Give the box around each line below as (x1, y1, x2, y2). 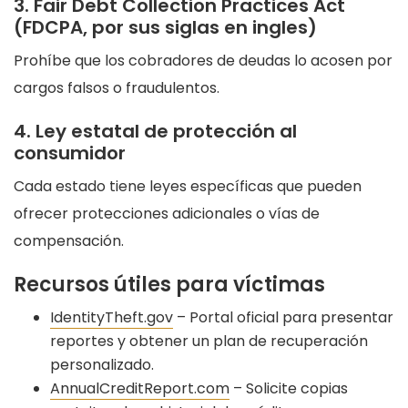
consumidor (14, 140, 126, 167)
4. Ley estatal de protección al (14, 118, 297, 145)
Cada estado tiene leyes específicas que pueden (14, 176, 362, 198)
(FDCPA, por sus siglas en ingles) (14, 15, 317, 41)
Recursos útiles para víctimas (14, 270, 325, 300)
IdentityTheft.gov (50, 307, 173, 329)
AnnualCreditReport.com (50, 378, 229, 400)
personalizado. (50, 354, 154, 376)
